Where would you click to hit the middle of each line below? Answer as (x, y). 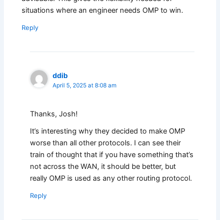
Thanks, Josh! (54, 114)
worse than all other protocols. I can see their (106, 143)
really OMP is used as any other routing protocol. (111, 179)
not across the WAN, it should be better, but (103, 167)
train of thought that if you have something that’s (112, 155)
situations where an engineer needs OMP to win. (103, 11)
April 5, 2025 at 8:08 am (85, 86)
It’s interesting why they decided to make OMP (108, 131)
